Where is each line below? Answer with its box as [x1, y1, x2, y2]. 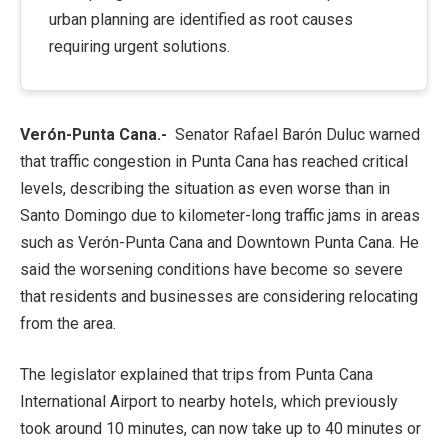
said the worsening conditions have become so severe [20, 259, 403, 279]
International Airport [20, 392, 157, 412]
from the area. [20, 313, 116, 333]
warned [365, 124, 420, 144]
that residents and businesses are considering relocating [20, 286, 418, 306]
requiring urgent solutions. [49, 36, 230, 56]
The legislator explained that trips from [20, 365, 295, 385]
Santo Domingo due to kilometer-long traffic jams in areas [20, 205, 420, 225]
